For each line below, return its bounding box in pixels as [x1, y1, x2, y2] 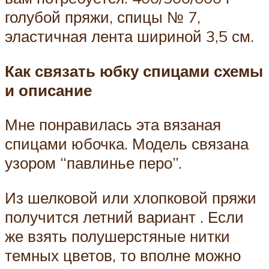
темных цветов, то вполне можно [5, 245, 241, 265]
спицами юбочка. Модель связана [5, 134, 249, 154]
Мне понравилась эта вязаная [5, 115, 221, 134]
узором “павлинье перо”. [5, 153, 182, 173]
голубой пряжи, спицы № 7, [5, 7, 201, 27]
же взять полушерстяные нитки [5, 226, 230, 246]
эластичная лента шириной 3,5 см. [5, 26, 254, 46]
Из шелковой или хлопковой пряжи [5, 187, 256, 207]
